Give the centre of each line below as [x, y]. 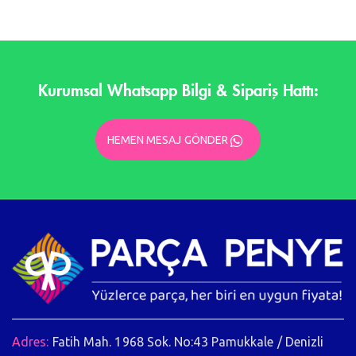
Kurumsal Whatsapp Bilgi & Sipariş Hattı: [178, 89]
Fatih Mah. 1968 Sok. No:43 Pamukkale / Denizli [188, 341]
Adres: [31, 341]
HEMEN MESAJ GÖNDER [168, 139]
